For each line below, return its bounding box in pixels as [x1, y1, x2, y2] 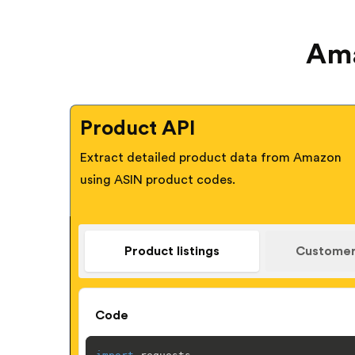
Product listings [124, 244, 219, 258]
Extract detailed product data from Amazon [80, 151, 342, 164]
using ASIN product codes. [80, 173, 235, 186]
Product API [80, 117, 196, 139]
